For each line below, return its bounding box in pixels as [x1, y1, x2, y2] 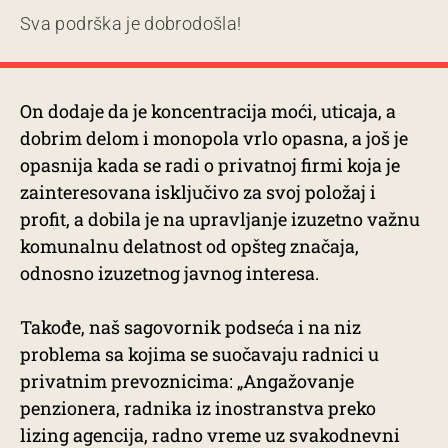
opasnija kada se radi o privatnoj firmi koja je [20, 152, 400, 177]
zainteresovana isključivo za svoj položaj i [20, 179, 376, 204]
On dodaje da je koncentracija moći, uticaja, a [20, 98, 396, 123]
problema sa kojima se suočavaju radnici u [20, 341, 379, 366]
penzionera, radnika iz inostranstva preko [20, 395, 376, 420]
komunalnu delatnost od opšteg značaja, [20, 233, 359, 258]
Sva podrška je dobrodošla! [20, 12, 242, 34]
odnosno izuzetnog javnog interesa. [20, 260, 319, 285]
